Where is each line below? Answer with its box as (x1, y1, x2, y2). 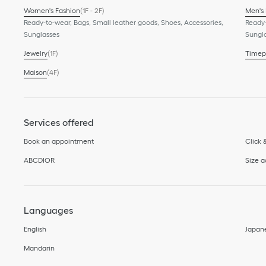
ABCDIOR (24, 156, 55, 164)
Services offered (24, 117, 94, 128)
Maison (24, 68, 47, 77)
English (24, 225, 46, 233)
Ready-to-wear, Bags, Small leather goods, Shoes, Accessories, (24, 18, 223, 27)
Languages (24, 205, 73, 216)
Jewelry (24, 49, 47, 58)
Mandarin (24, 244, 55, 252)
